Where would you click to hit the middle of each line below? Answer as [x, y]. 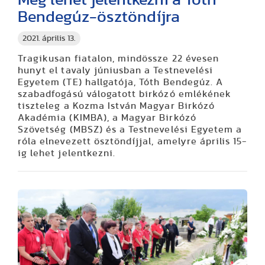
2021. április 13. [49, 39]
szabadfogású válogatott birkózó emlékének [125, 94]
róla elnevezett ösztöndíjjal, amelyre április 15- [132, 142]
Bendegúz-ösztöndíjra [99, 17]
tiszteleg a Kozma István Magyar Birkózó [116, 106]
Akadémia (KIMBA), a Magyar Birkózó [107, 118]
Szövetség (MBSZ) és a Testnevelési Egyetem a [130, 130]
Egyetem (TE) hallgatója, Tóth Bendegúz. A [121, 83]
